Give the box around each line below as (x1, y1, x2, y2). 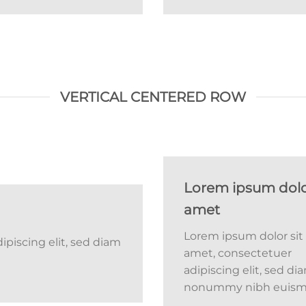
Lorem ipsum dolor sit (184, 229, 303, 243)
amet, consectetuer (184, 247, 292, 260)
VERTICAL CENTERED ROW (60, 88, 246, 105)
